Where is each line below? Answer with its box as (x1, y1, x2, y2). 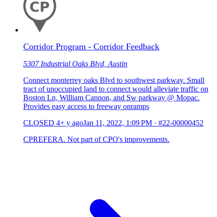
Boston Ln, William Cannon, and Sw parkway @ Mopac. (23, 93, 200, 102)
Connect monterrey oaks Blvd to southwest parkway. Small (23, 76, 204, 85)
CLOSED (23, 119, 54, 127)
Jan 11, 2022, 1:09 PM (83, 119, 152, 127)
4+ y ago (56, 119, 83, 127)
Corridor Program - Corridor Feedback (23, 42, 159, 52)
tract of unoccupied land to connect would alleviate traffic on (23, 85, 208, 93)
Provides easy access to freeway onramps (23, 102, 149, 111)
